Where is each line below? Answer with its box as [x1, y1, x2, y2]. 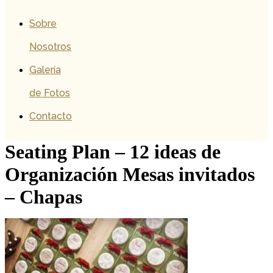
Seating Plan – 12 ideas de [5, 141, 221, 163]
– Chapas [5, 186, 82, 208]
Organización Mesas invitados [5, 163, 255, 185]
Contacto [29, 110, 72, 122]
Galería [29, 64, 61, 76]
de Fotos [29, 87, 70, 99]
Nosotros [29, 41, 71, 52]
